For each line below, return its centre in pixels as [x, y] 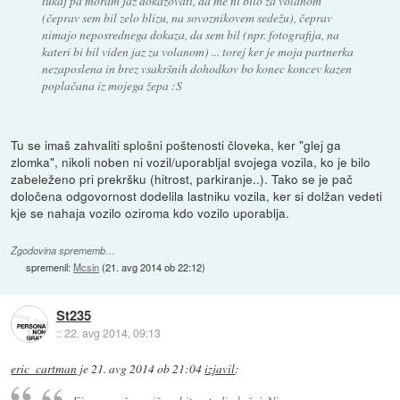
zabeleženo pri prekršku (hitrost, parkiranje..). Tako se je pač [182, 179]
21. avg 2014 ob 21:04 [147, 368]
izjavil [220, 368]
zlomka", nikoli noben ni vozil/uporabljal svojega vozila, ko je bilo [191, 162]
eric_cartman [44, 368]
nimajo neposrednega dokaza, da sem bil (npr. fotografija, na [190, 34]
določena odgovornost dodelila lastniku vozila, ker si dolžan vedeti [197, 196]
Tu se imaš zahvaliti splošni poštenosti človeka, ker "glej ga [176, 145]
